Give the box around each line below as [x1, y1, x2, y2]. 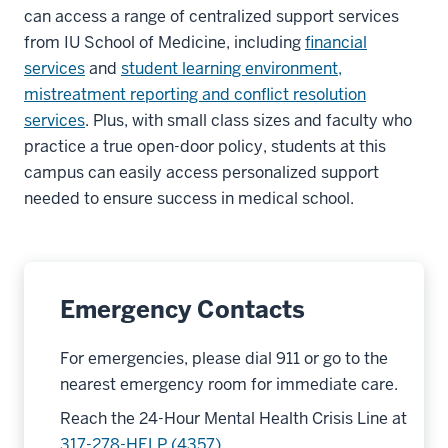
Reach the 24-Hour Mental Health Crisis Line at [60, 408, 407, 429]
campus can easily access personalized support [24, 162, 379, 183]
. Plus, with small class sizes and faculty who [85, 110, 412, 131]
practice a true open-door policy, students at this [24, 136, 386, 157]
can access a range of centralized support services [24, 6, 399, 27]
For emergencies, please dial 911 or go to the [60, 348, 388, 369]
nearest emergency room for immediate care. [60, 374, 398, 395]
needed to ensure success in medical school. [24, 188, 354, 209]
